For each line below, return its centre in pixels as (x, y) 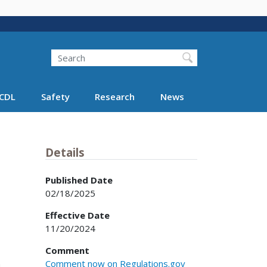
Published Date (79, 180)
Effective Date (77, 215)
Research (115, 96)
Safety (55, 96)
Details (65, 153)
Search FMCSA (95, 58)
